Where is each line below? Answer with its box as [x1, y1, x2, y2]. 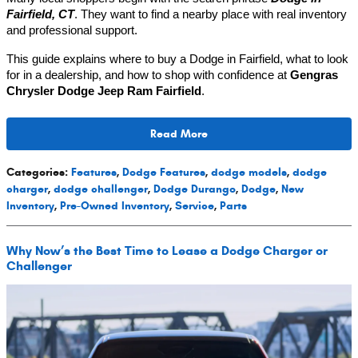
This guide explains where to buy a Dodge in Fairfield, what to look [6, 52, 348, 66]
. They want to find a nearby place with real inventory [74, 7, 347, 21]
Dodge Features [122, 165, 205, 180]
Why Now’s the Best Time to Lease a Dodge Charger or [6, 243, 328, 259]
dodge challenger [54, 182, 148, 197]
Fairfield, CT [6, 7, 74, 21]
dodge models [211, 165, 287, 180]
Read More [150, 126, 208, 141]
